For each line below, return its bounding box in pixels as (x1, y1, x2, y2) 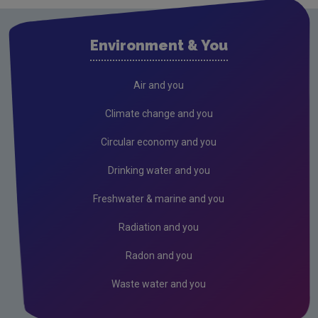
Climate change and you (104, 107, 213, 119)
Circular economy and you (101, 136, 216, 148)
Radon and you (125, 249, 192, 261)
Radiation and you (119, 221, 199, 233)
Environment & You (89, 36, 228, 54)
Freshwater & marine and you (93, 192, 224, 204)
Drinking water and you (107, 164, 210, 176)
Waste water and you (111, 278, 206, 290)
